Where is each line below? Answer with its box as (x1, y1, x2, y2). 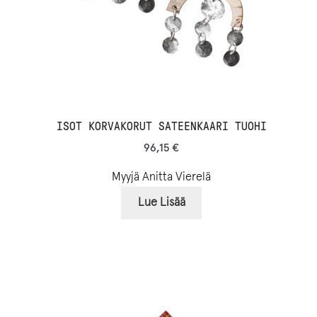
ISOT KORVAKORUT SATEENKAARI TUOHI (56, 120, 267, 133)
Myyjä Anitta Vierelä (112, 171, 211, 183)
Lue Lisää (137, 197, 185, 209)
